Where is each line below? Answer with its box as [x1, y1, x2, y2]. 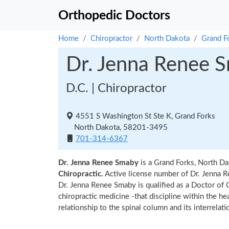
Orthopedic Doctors [58, 9, 170, 22]
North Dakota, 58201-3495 [66, 124, 168, 131]
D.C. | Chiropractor [66, 82, 167, 95]
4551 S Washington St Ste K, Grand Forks [74, 112, 215, 120]
